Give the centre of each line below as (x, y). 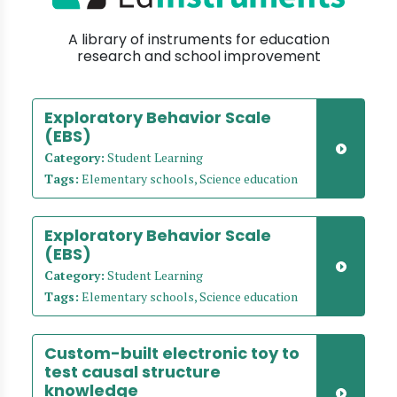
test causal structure (132, 372)
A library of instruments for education (198, 40)
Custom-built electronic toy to (172, 353)
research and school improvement (198, 57)
